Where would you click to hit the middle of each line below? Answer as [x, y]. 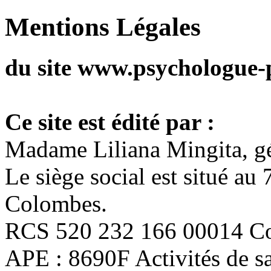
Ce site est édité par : [110, 122]
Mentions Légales [103, 27]
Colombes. [56, 203]
